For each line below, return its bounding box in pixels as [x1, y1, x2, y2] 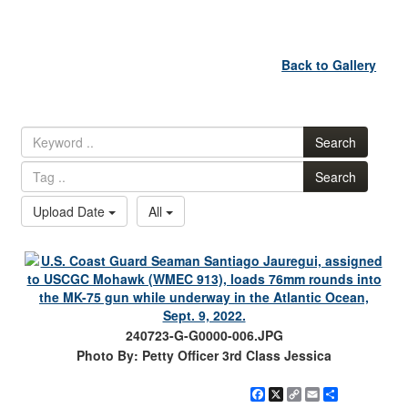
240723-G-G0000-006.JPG [125, 326, 283, 345]
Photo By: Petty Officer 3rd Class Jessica [76, 346, 331, 365]
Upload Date [33, 202, 109, 221]
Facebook [265, 385, 328, 404]
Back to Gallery [281, 55, 377, 74]
